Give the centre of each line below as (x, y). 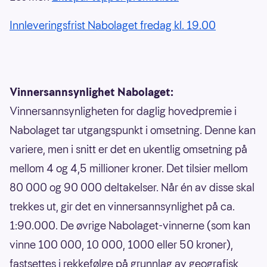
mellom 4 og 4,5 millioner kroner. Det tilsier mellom (129, 169)
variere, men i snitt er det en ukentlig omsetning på (128, 150)
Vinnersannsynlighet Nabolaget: (91, 92)
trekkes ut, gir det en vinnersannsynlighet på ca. (122, 207)
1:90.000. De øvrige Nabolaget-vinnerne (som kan (130, 226)
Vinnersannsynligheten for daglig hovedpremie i (123, 111)
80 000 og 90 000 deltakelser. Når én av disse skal (132, 188)
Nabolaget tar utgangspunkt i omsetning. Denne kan (133, 131)
